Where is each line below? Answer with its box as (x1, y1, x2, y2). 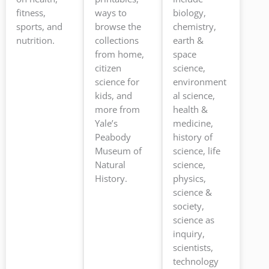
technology (173, 255, 219, 268)
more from (94, 103, 140, 116)
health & (173, 103, 208, 116)
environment (173, 76, 227, 88)
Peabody (94, 131, 131, 144)
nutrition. (16, 34, 55, 47)
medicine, (173, 117, 214, 130)
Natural (94, 159, 125, 171)
